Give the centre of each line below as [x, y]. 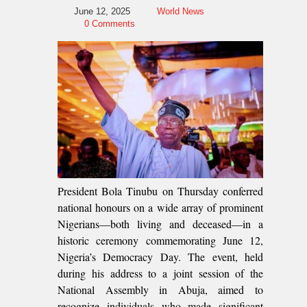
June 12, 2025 [102, 11]
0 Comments [110, 24]
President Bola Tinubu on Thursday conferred [160, 191]
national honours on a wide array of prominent [160, 207]
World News [181, 11]
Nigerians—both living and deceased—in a [160, 224]
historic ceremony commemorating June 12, [160, 240]
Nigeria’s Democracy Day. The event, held [160, 257]
